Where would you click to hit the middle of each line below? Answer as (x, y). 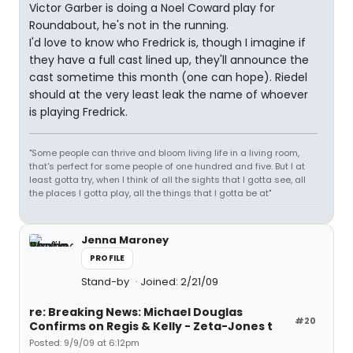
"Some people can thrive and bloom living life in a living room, (164, 153)
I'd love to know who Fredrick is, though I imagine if (167, 43)
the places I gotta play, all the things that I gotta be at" (150, 193)
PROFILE (108, 258)
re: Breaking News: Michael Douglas (136, 312)
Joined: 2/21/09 (179, 282)
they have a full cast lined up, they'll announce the (169, 60)
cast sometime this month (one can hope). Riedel (168, 77)
